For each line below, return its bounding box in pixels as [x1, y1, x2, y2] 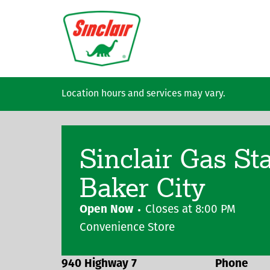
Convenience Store [80, 222, 175, 234]
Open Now [80, 204, 133, 216]
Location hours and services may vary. [61, 89, 225, 99]
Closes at [145, 204, 195, 216]
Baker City [80, 169, 206, 204]
